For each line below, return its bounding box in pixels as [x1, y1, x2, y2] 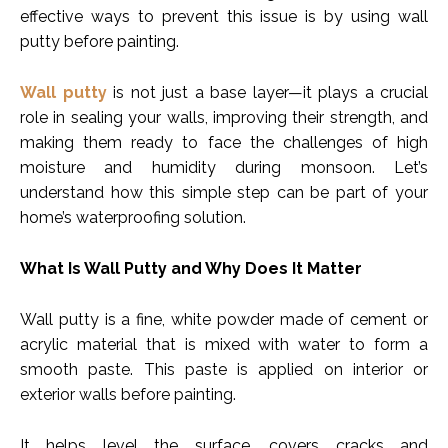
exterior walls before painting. [20, 385, 236, 405]
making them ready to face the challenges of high [20, 133, 428, 153]
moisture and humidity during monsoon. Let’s [20, 158, 428, 178]
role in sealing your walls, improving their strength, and [20, 108, 428, 128]
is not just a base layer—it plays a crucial [106, 83, 428, 103]
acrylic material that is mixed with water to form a [20, 335, 428, 355]
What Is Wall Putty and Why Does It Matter [20, 259, 362, 279]
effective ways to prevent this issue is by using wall [20, 7, 428, 27]
